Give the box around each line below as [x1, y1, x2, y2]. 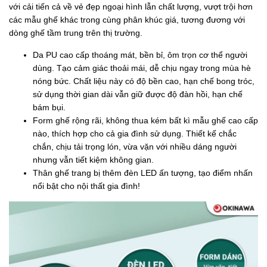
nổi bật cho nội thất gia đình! [33, 181, 140, 191]
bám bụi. [33, 103, 66, 113]
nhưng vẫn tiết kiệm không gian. [33, 155, 154, 165]
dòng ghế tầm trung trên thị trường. [9, 28, 142, 38]
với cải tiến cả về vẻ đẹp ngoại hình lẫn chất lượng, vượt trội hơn [9, 2, 253, 12]
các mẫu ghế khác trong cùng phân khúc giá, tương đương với [9, 15, 245, 25]
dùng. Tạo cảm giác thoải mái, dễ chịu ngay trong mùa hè [33, 63, 251, 73]
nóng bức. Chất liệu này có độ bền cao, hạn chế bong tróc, [33, 76, 254, 86]
